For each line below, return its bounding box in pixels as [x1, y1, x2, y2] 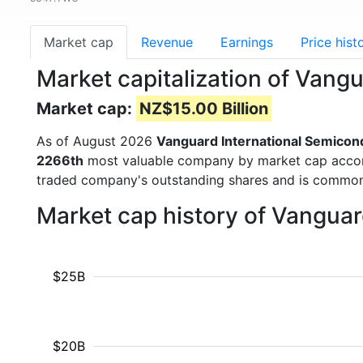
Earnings [220, 34, 273, 50]
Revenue [141, 34, 193, 50]
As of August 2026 [36, 133, 156, 149]
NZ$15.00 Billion [139, 99, 268, 118]
